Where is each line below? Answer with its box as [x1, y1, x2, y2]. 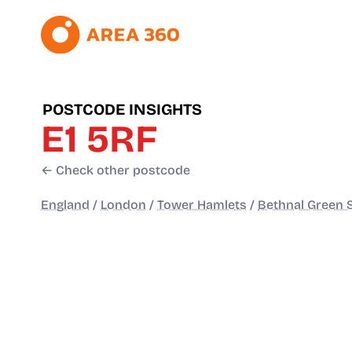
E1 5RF [41, 116, 157, 163]
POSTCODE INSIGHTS [42, 100, 202, 119]
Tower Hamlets [157, 197, 247, 213]
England [41, 197, 90, 213]
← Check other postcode [41, 163, 190, 178]
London [101, 197, 146, 213]
